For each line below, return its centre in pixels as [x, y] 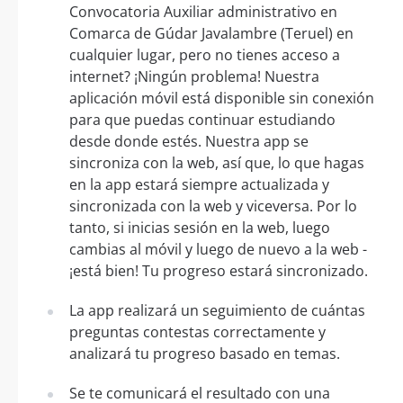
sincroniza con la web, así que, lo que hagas [217, 162]
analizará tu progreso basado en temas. [205, 353]
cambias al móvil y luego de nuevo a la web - [218, 249]
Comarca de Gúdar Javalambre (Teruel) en [211, 33]
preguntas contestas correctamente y [197, 331]
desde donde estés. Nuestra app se [189, 141]
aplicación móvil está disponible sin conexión [222, 98]
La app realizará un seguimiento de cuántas [217, 310]
